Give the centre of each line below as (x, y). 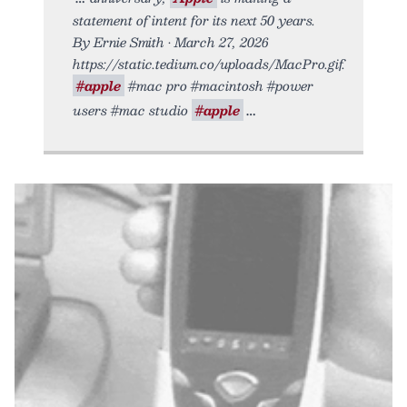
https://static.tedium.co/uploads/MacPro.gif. (209, 63)
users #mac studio (132, 109)
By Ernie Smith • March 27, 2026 (171, 41)
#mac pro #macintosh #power (219, 85)
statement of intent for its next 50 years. (194, 20)
